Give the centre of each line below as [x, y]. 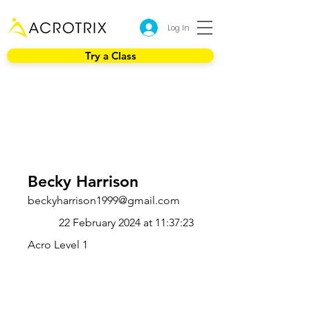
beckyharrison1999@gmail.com [104, 200]
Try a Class [110, 56]
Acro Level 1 [58, 245]
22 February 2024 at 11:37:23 [126, 222]
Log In [179, 28]
